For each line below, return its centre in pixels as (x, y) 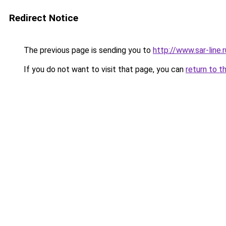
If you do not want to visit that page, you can (104, 69)
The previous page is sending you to (87, 50)
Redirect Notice (44, 18)
